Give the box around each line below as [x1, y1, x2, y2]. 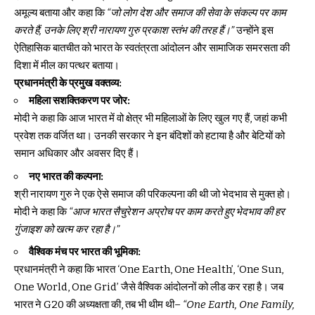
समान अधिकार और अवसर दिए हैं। [14, 147, 140, 160]
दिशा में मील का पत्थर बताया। [14, 59, 120, 72]
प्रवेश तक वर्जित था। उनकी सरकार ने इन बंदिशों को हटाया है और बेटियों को [14, 129, 285, 143]
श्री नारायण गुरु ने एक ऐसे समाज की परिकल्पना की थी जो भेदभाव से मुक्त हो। [14, 187, 291, 200]
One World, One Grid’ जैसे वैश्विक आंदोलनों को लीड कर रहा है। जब [14, 281, 283, 294]
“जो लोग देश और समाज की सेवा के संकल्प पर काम [107, 6, 286, 20]
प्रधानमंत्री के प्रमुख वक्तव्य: [14, 77, 122, 90]
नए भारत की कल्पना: [29, 169, 103, 183]
